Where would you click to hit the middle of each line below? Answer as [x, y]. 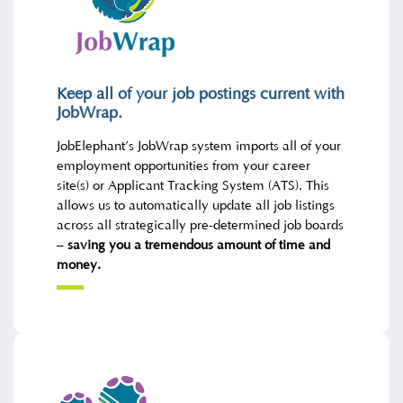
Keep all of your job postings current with [201, 94]
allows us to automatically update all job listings [196, 205]
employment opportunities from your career [184, 166]
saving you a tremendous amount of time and [199, 245]
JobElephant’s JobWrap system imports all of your [199, 146]
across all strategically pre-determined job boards [201, 225]
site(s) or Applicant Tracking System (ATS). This [193, 185]
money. [79, 264]
